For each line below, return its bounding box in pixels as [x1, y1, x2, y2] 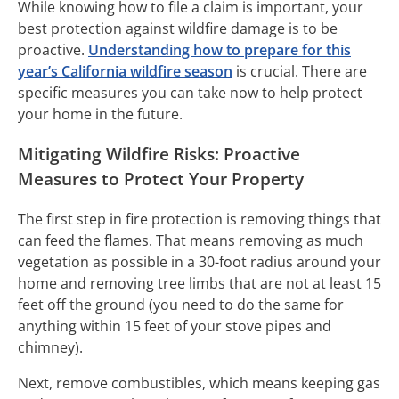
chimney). [18, 337, 86, 357]
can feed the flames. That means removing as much [18, 230, 363, 250]
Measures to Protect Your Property [18, 167, 304, 191]
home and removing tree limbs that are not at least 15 [18, 273, 381, 293]
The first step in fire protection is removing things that [18, 208, 381, 229]
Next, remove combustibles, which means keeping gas [18, 372, 380, 393]
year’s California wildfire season [18, 61, 232, 82]
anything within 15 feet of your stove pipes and [18, 315, 331, 336]
